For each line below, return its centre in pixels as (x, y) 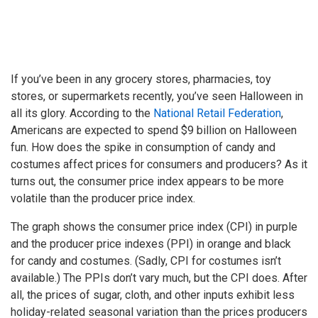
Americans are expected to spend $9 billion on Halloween (154, 130)
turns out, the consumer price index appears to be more (147, 181)
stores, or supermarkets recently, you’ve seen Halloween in (157, 96)
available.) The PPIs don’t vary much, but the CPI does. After (159, 278)
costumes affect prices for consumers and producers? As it (159, 164)
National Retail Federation (217, 113)
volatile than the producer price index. (103, 198)
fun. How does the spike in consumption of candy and (143, 147)
